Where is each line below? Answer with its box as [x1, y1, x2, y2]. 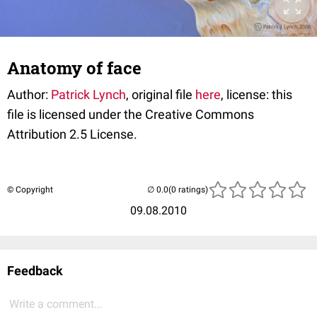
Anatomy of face [7, 57, 142, 80]
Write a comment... [9, 297, 103, 311]
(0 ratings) [168, 185, 208, 195]
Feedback [7, 263, 63, 279]
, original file [126, 87, 195, 103]
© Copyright [7, 185, 53, 195]
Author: [7, 87, 51, 103]
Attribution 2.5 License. [7, 127, 137, 142]
